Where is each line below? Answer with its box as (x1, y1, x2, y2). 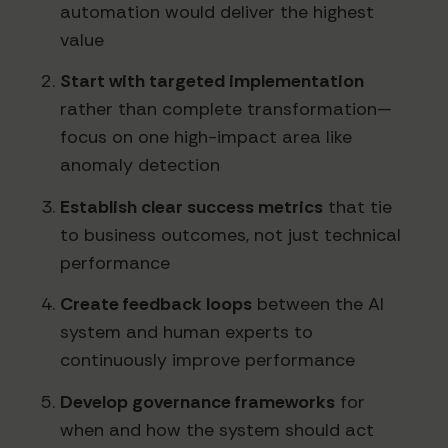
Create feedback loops (60, 292, 252, 317)
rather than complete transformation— (60, 97, 392, 122)
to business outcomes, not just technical (60, 222, 401, 247)
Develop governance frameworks (60, 389, 335, 414)
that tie (323, 194, 392, 219)
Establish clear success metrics (60, 194, 323, 219)
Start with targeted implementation (60, 69, 364, 94)
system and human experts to (60, 320, 313, 345)
